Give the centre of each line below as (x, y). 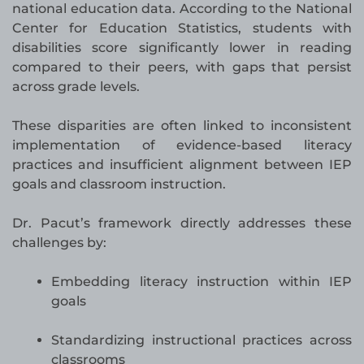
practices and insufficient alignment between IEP (182, 165)
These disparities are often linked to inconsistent (182, 126)
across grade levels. (76, 87)
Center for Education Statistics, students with (182, 28)
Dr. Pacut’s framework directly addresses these (182, 223)
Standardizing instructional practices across (201, 340)
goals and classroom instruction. (119, 184)
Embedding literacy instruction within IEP (201, 282)
